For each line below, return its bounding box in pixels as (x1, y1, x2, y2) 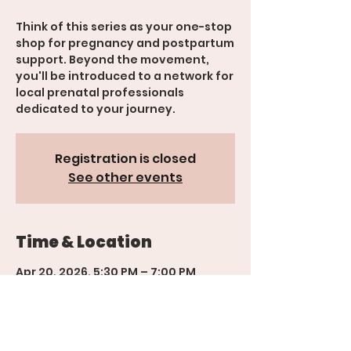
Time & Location (16, 230, 152, 253)
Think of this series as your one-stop (16, 18, 232, 34)
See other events (68, 168, 183, 186)
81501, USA (16, 308, 74, 324)
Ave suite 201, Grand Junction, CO (16, 293, 215, 309)
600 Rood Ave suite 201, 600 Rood (16, 278, 212, 295)
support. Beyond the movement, (16, 51, 209, 67)
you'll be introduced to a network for (16, 67, 233, 84)
